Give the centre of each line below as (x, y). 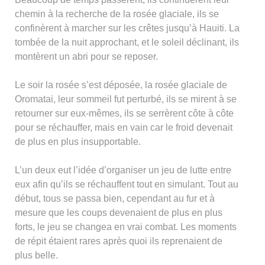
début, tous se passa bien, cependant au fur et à (115, 198)
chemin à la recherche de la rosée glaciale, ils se (117, 14)
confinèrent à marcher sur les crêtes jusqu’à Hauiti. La (127, 28)
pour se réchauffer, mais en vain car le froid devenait (124, 127)
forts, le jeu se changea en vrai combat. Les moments (126, 227)
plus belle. (36, 255)
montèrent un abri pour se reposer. (86, 56)
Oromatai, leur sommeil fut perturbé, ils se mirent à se (126, 99)
